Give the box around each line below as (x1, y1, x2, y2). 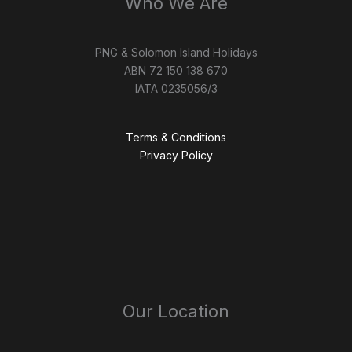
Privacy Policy (139, 148, 213, 163)
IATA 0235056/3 (134, 82, 218, 96)
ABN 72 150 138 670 (124, 64, 228, 78)
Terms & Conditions (126, 130, 226, 145)
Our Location (123, 300, 229, 321)
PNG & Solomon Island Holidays (94, 46, 258, 60)
